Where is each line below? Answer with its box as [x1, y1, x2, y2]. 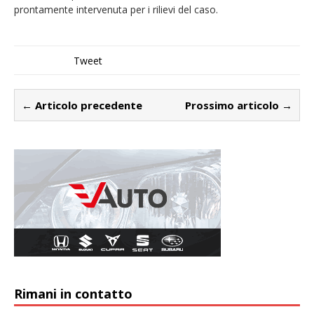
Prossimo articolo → [185, 97, 292, 112]
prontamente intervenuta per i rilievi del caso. [14, 2, 218, 16]
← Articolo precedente [22, 97, 142, 112]
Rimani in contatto [14, 285, 132, 302]
